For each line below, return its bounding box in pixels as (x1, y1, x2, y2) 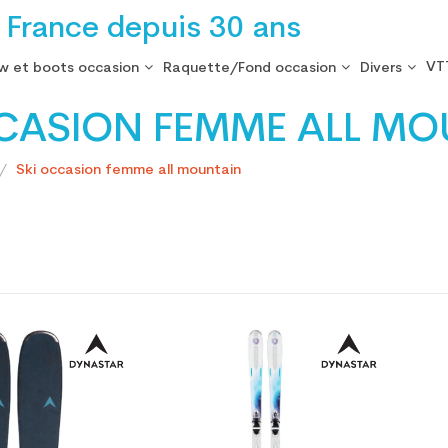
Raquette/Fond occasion (162, 60, 336, 76)
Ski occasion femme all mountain (15, 163, 241, 178)
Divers (359, 60, 402, 76)
